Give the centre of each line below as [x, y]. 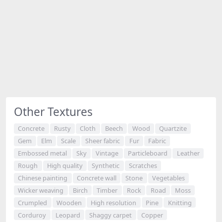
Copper [152, 215]
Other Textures [53, 112]
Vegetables [168, 178]
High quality [65, 166]
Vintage [107, 153]
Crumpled [33, 202]
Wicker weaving [41, 190]
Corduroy [32, 215]
